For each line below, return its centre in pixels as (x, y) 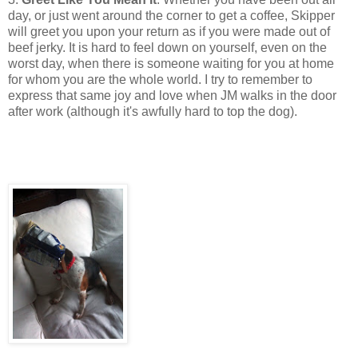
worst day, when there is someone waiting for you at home (171, 63)
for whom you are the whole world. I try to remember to (160, 79)
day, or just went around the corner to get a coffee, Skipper (171, 15)
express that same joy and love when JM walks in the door (172, 95)
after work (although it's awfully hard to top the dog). (153, 111)
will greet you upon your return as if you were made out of (169, 31)
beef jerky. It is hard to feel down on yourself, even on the (167, 47)
